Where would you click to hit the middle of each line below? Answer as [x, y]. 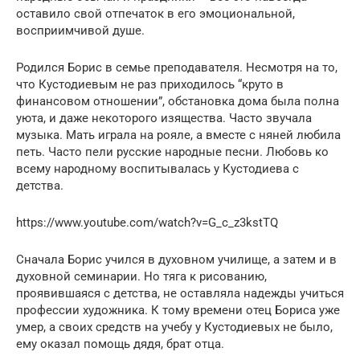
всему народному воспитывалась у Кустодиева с [157, 169]
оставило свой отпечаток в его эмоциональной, [155, 14]
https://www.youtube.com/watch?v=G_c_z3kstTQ [147, 223]
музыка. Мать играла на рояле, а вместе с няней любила [178, 135]
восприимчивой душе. [80, 31]
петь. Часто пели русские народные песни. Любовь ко [172, 152]
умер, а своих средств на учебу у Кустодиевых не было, [174, 327]
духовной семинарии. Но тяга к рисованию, [141, 277]
